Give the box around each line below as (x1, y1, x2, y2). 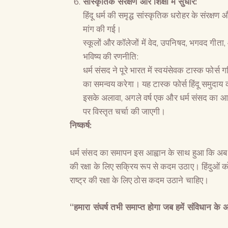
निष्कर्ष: (70, 119, 92, 131)
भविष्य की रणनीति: (82, 50, 138, 63)
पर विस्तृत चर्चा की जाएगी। (82, 105, 166, 118)
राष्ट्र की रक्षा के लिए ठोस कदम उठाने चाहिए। (70, 174, 209, 186)
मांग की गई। (82, 23, 122, 35)
